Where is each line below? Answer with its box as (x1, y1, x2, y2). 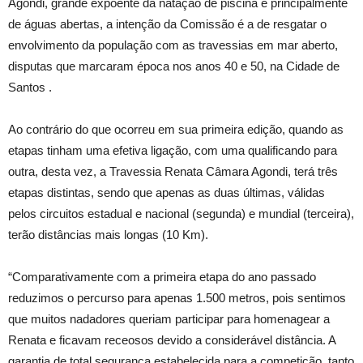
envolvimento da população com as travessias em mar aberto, (8, 38, 338, 52)
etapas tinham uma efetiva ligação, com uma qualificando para (8, 143, 337, 157)
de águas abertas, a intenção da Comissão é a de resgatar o (8, 17, 327, 31)
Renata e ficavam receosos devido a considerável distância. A (8, 333, 335, 347)
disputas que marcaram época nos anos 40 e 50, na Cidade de (8, 59, 340, 73)
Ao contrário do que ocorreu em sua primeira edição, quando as (8, 122, 344, 136)
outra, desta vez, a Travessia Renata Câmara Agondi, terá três (8, 164, 338, 178)
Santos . (8, 80, 52, 94)
